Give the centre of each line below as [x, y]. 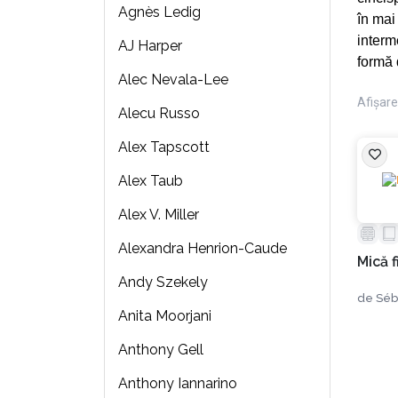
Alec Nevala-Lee [173, 79]
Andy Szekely [163, 282]
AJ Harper [150, 45]
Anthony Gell [160, 349]
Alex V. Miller [158, 214]
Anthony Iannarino [177, 383]
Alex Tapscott [163, 147]
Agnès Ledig [159, 12]
